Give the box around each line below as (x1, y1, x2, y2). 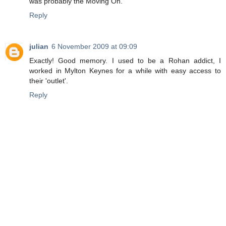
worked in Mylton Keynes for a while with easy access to (29, 66, 221, 75)
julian (29, 42, 48, 50)
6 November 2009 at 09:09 (51, 42, 137, 50)
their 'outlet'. (29, 76, 68, 85)
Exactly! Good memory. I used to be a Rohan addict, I (29, 56, 221, 65)
